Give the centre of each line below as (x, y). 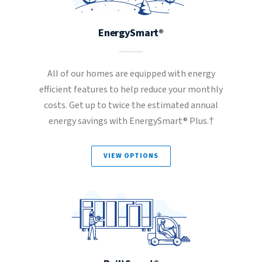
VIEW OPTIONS (131, 156)
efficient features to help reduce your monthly (131, 89)
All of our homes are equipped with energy (131, 74)
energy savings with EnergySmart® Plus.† (131, 121)
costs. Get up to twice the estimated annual (131, 105)
